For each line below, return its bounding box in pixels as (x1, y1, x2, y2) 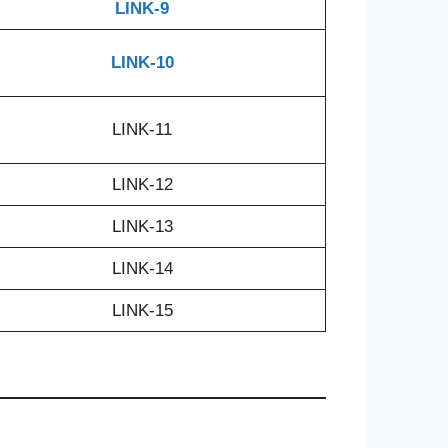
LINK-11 (112, 119, 172, 139)
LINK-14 (111, 258, 173, 278)
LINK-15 (111, 300, 173, 320)
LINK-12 (111, 174, 173, 194)
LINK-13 (111, 216, 173, 236)
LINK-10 (110, 52, 174, 72)
